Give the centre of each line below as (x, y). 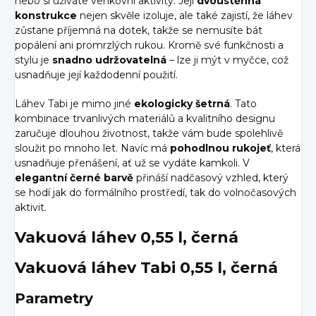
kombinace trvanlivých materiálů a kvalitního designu (145, 119)
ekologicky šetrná (182, 104)
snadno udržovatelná (109, 60)
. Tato (243, 104)
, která (286, 148)
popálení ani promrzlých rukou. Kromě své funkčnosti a (149, 45)
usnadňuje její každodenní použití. (96, 75)
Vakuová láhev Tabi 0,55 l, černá (146, 267)
